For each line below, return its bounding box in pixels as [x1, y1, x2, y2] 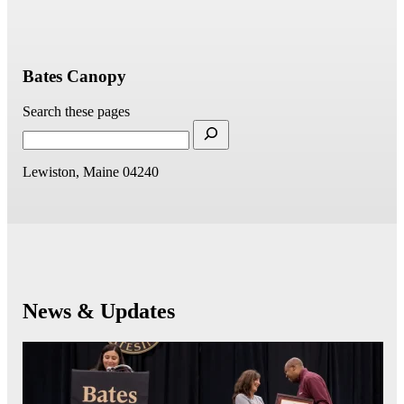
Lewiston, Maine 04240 [23, 163, 160, 179]
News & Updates [23, 298, 176, 323]
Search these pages [23, 103, 131, 119]
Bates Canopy [23, 67, 127, 87]
